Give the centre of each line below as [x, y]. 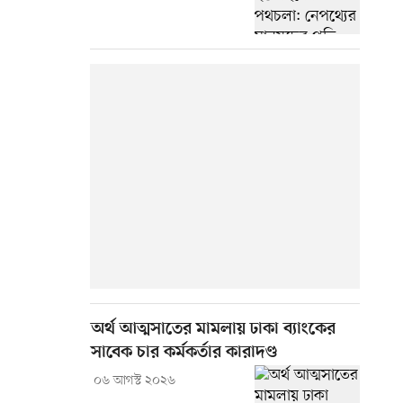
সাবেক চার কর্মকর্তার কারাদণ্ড [184, 354]
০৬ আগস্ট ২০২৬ [134, 381]
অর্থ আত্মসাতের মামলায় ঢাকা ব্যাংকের [213, 330]
